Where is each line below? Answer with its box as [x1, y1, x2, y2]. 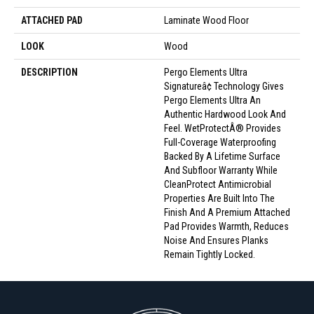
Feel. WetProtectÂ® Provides [164, 123, 281, 135]
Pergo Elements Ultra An [164, 95, 261, 107]
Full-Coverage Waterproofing [164, 137, 276, 149]
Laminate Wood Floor [164, 15, 249, 27]
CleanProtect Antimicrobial [164, 179, 271, 191]
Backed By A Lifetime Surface [164, 151, 280, 163]
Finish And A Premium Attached [164, 207, 290, 219]
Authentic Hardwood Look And [164, 109, 286, 121]
